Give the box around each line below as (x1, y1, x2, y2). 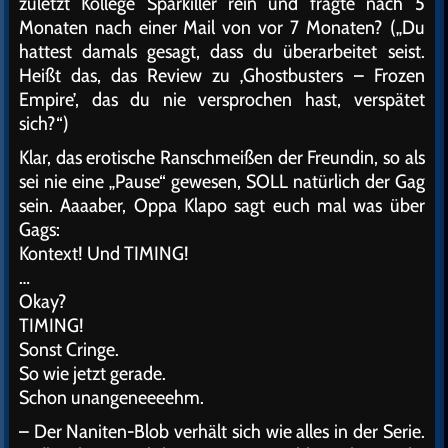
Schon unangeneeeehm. (19, 385, 204, 410)
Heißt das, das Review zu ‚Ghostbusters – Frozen (19, 63, 425, 88)
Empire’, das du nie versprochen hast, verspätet (19, 87, 425, 112)
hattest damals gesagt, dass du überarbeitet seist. (19, 39, 425, 64)
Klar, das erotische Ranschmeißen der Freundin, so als (19, 145, 425, 170)
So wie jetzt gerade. (19, 361, 166, 386)
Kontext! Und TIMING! (19, 241, 189, 266)
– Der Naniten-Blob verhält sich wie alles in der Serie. (19, 419, 425, 444)
